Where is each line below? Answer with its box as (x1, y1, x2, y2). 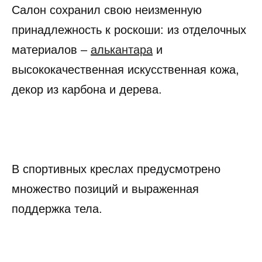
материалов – (12, 43, 91, 56)
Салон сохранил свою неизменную (12, 3, 202, 16)
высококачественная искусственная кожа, (12, 63, 239, 76)
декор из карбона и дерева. (12, 82, 162, 96)
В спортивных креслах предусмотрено (12, 162, 220, 175)
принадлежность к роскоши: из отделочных (12, 23, 246, 36)
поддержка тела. (12, 202, 102, 215)
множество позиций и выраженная (12, 182, 199, 195)
